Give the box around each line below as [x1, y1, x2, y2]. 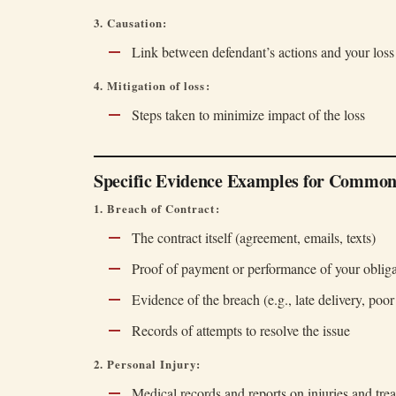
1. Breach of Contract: [94, 201, 220, 217]
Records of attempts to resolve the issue [131, 321, 350, 339]
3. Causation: [94, 15, 168, 31]
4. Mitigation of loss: [94, 78, 210, 94]
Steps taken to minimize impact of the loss [131, 105, 365, 124]
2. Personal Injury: [94, 356, 202, 372]
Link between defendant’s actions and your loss [131, 42, 394, 61]
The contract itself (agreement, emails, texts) [131, 228, 376, 247]
